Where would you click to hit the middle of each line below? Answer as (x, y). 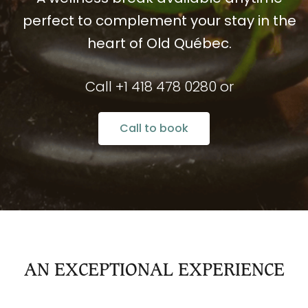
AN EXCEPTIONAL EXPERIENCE (154, 271)
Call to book (154, 129)
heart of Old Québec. (159, 44)
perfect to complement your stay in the (159, 21)
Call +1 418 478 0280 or (159, 87)
